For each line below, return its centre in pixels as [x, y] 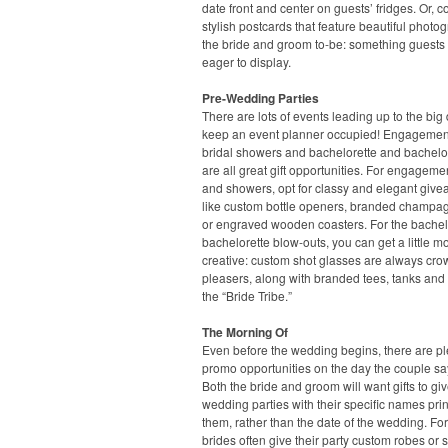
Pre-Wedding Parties [260, 98]
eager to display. [246, 61]
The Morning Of [245, 332]
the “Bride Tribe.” [247, 295]
